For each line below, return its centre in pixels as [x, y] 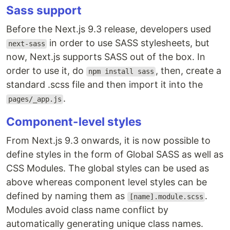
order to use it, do [46, 71]
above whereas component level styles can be [107, 182]
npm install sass [121, 72]
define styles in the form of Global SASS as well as [115, 155]
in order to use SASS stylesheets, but [128, 43]
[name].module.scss [166, 197]
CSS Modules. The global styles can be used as [108, 168]
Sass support [44, 10]
